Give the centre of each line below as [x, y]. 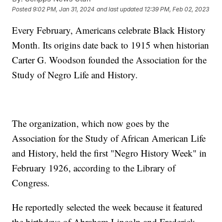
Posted [23, 9]
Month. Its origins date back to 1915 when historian [111, 45]
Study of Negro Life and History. [75, 75]
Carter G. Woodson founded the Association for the [110, 60]
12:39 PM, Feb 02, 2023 [177, 9]
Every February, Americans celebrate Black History [109, 30]
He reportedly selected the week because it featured [108, 207]
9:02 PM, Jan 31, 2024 [64, 9]
